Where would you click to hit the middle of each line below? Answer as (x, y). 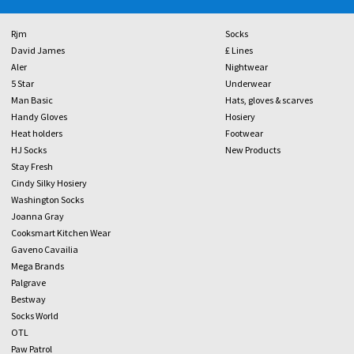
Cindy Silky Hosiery (49, 183)
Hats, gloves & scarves (269, 100)
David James (38, 50)
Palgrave (28, 282)
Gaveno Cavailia (45, 249)
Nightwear (246, 67)
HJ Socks (29, 150)
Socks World (35, 316)
